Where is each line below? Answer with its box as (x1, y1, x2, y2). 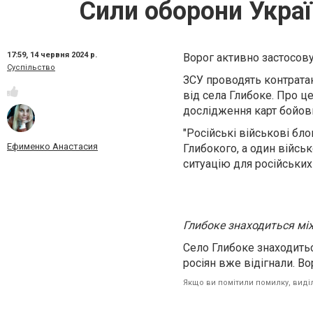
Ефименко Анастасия (7, 141, 98, 152)
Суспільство (7, 63, 55, 72)
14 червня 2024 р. (30, 50, 97, 59)
